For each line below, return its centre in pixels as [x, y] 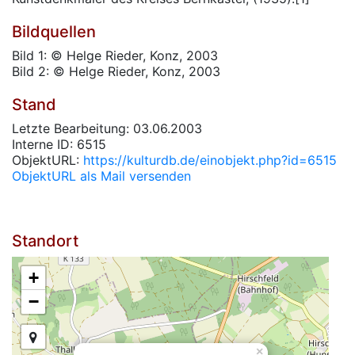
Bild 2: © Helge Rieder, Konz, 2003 [116, 71]
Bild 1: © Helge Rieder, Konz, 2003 [115, 55]
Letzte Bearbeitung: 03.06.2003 [107, 128]
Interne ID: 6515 [59, 144]
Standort [45, 241]
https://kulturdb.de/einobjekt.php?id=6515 [210, 160]
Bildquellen [54, 32]
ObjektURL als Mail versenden [101, 176]
